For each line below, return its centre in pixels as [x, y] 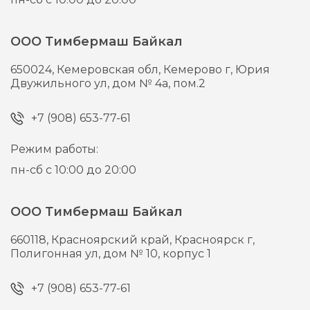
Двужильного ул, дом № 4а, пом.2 [108, 84]
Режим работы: [55, 149]
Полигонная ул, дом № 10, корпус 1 [111, 254]
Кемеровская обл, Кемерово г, [146, 70]
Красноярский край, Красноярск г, [153, 240]
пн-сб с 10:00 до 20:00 [74, 170]
